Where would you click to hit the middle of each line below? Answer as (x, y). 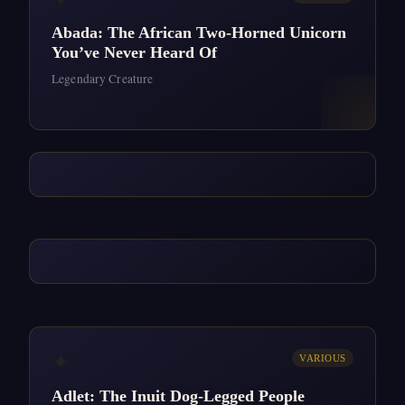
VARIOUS (323, 358)
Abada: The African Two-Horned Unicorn (199, 32)
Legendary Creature (103, 78)
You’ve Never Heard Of (134, 52)
